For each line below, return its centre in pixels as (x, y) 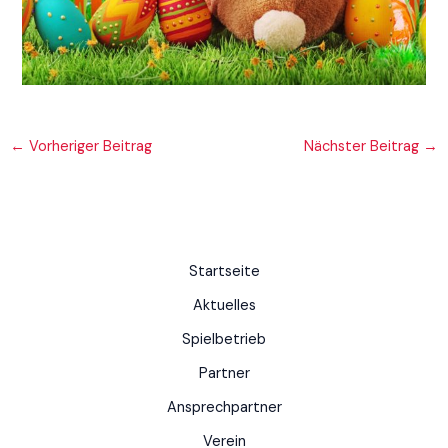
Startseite (224, 272)
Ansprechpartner (224, 408)
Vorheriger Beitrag (88, 146)
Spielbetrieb (224, 340)
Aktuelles (224, 306)
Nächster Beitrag (364, 146)
